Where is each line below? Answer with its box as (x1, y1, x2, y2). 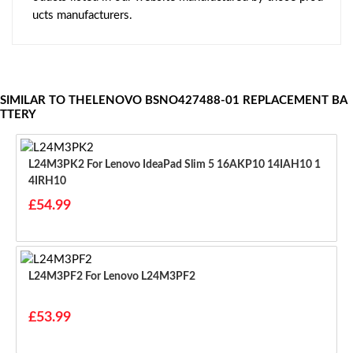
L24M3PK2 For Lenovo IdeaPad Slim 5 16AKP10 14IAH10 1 (28, 158, 87, 170)
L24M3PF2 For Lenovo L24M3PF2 (85, 270, 195, 282)
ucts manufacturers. (32, 9, 132, 21)
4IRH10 (28, 175, 66, 187)
